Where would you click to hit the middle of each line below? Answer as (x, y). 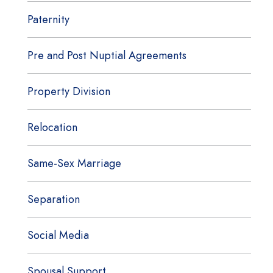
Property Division (69, 91)
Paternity (48, 19)
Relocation (52, 127)
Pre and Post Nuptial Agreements (107, 55)
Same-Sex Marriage (74, 163)
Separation (53, 199)
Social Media (58, 235)
